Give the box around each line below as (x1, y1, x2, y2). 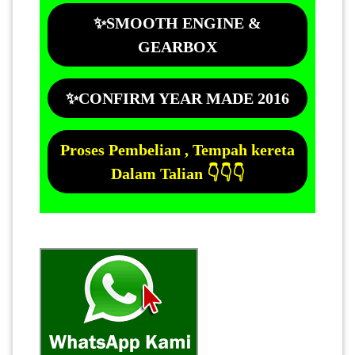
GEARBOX (138, 37, 217, 55)
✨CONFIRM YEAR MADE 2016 (66, 89, 289, 107)
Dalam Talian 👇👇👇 (110, 164, 245, 182)
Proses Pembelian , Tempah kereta (60, 140, 295, 158)
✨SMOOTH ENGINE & (94, 13, 261, 32)
